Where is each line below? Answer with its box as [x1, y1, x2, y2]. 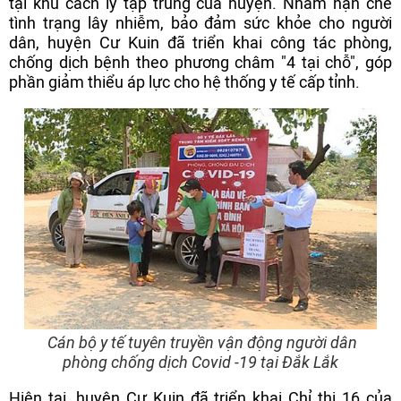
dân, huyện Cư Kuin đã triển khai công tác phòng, [9, 33, 392, 52]
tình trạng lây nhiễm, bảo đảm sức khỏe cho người [9, 13, 392, 32]
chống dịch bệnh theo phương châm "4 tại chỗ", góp [9, 53, 392, 72]
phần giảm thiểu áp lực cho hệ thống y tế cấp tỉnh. [9, 73, 360, 91]
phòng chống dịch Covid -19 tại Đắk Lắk [63, 353, 338, 371]
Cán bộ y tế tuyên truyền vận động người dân [47, 333, 357, 352]
